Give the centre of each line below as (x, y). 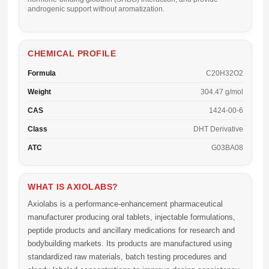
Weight (39, 92)
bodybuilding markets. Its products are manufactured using (130, 243)
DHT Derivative (218, 129)
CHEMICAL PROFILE (72, 53)
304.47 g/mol (222, 92)
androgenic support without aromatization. (96, 9)
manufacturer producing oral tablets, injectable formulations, (131, 217)
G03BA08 (227, 148)
